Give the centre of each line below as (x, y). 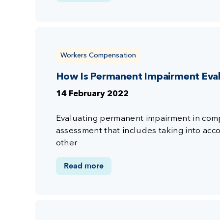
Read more (83, 166)
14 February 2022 (92, 94)
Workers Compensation (98, 55)
